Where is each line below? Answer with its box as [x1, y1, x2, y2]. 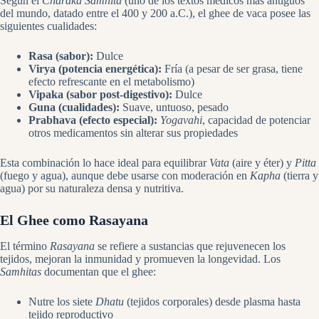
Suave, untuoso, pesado [120, 100, 229, 113]
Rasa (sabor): [28, 49, 93, 62]
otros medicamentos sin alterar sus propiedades [28, 126, 238, 139]
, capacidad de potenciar [202, 113, 310, 126]
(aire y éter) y [229, 156, 295, 169]
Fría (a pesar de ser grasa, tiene [162, 62, 303, 75]
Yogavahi [160, 113, 202, 126]
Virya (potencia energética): [28, 62, 162, 75]
